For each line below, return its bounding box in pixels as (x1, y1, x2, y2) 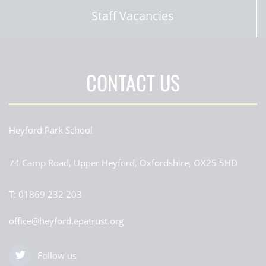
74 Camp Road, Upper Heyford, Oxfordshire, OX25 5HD (9, 156, 237, 169)
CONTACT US (86, 66, 180, 97)
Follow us (37, 249, 77, 261)
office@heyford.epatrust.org (9, 214, 123, 227)
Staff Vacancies (91, 7, 174, 24)
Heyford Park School (9, 123, 93, 136)
